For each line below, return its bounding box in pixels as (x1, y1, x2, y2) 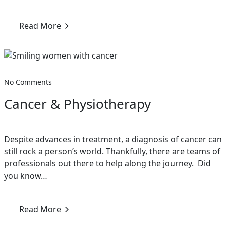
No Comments (4, 77, 52, 87)
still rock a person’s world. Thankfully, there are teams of (4, 145, 220, 157)
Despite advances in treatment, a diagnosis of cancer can (4, 133, 222, 145)
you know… (4, 169, 47, 181)
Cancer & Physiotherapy (4, 94, 151, 113)
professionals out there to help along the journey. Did (4, 157, 211, 169)
